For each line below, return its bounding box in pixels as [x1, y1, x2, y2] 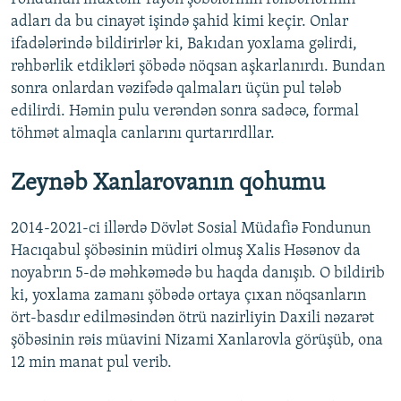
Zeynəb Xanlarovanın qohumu [11, 171, 325, 196]
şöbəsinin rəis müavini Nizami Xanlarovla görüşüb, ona [11, 332, 383, 350]
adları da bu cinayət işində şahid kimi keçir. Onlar [11, 13, 348, 30]
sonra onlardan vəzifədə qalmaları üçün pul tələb [11, 80, 342, 98]
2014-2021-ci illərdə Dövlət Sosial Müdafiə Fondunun [11, 220, 371, 238]
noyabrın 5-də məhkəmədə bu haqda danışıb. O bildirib [11, 265, 385, 283]
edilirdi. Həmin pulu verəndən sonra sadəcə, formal [11, 102, 359, 120]
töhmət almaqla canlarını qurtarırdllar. [11, 124, 275, 142]
